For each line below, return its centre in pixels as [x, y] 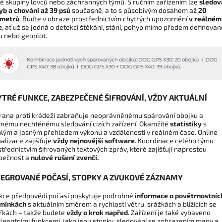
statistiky [186, 123]
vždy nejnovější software [94, 140]
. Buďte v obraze [45, 19]
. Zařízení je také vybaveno [169, 212]
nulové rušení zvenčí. [65, 157]
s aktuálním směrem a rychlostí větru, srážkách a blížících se [122, 204]
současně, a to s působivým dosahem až [134, 10]
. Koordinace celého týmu [174, 140]
